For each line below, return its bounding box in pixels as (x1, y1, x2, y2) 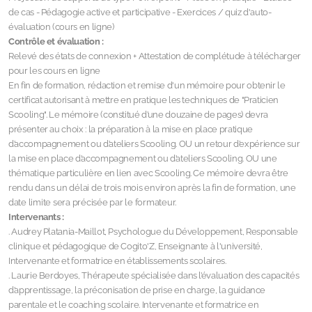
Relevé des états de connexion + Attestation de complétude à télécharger (8, 51, 302, 61)
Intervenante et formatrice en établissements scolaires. (8, 256, 226, 266)
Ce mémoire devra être (193, 168, 289, 178)
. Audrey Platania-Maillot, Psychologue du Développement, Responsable (8, 226, 299, 237)
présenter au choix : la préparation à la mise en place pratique (8, 124, 253, 134)
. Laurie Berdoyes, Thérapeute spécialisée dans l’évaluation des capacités (8, 270, 299, 281)
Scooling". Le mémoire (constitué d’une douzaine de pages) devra (8, 109, 268, 120)
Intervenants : (8, 212, 65, 222)
